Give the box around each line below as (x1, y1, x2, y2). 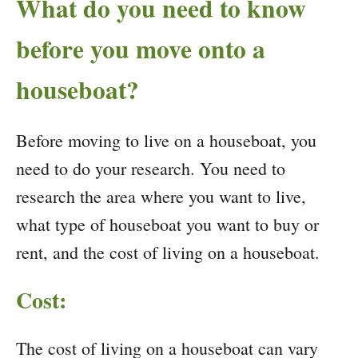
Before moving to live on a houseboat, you (16, 128, 316, 152)
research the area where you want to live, (16, 184, 306, 208)
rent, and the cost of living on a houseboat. (16, 240, 320, 264)
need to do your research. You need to (16, 156, 285, 180)
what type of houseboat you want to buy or (16, 212, 319, 236)
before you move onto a (16, 30, 265, 67)
